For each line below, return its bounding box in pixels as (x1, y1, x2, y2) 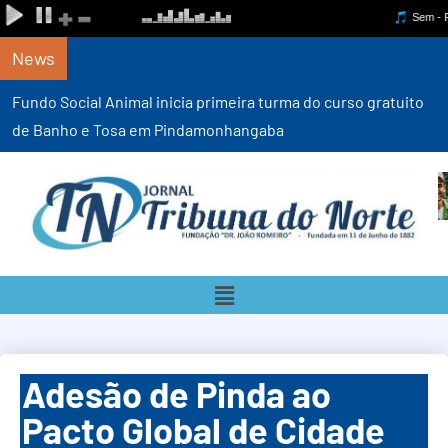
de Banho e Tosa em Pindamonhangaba (12, 120, 284, 139)
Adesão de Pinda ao (22, 372, 331, 416)
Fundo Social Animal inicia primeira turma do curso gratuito (12, 92, 424, 111)
